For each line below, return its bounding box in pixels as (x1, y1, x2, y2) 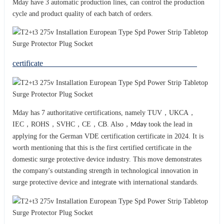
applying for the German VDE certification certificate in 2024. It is (12, 132, 203, 140)
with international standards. (116, 178, 198, 186)
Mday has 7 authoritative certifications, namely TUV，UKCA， (12, 108, 195, 116)
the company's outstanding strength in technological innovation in (12, 166, 198, 174)
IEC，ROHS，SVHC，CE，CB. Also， (12, 120, 130, 128)
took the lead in (146, 120, 192, 128)
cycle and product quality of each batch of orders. (12, 9, 153, 17)
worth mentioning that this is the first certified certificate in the (12, 143, 191, 151)
